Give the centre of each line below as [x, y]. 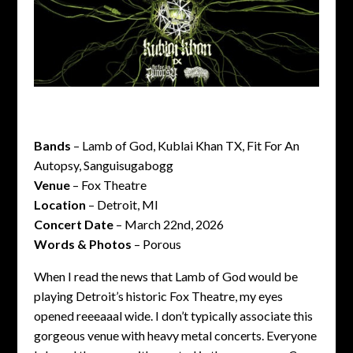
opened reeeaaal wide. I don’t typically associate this [173, 316]
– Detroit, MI [122, 205]
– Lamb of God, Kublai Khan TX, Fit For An [185, 146]
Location [59, 205]
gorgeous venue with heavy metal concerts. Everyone [175, 336]
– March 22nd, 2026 [168, 225]
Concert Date [73, 225]
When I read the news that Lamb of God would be [165, 277]
